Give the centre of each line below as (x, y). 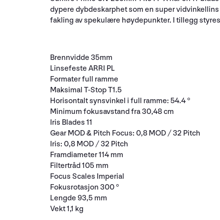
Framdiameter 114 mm (87, 155)
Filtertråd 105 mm (79, 165)
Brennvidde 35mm (81, 57)
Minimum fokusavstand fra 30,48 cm (112, 111)
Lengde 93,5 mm (79, 198)
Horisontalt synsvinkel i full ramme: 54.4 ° (120, 101)
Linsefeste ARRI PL (82, 68)
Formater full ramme (84, 79)
